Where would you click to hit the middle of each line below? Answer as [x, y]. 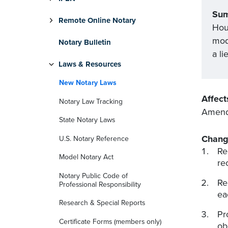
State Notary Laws [87, 120]
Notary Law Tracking [91, 101]
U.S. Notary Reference [94, 138]
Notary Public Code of [93, 176]
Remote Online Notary [97, 20]
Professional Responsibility [100, 184]
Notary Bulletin [85, 42]
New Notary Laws [88, 83]
